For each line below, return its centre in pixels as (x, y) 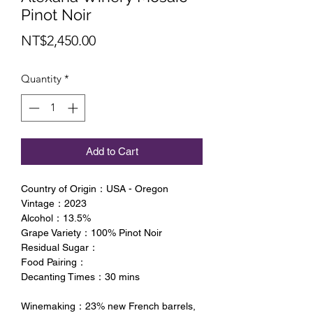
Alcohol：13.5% (56, 218)
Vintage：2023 (54, 203)
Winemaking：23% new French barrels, (108, 306)
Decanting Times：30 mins (80, 276)
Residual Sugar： (60, 247)
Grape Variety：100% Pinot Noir (92, 232)
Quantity (41, 79)
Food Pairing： (54, 262)
